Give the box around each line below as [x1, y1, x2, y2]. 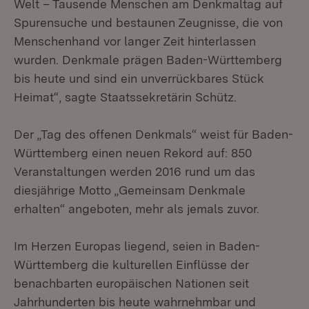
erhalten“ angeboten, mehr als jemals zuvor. [14, 201, 259, 216]
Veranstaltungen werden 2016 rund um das [14, 164, 255, 179]
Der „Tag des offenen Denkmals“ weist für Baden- [14, 127, 293, 141]
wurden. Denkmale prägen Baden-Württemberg [14, 52, 282, 67]
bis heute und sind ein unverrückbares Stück [14, 71, 264, 86]
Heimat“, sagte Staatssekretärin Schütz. [14, 90, 237, 104]
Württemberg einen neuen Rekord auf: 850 [14, 146, 252, 160]
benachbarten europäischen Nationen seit [14, 276, 249, 290]
